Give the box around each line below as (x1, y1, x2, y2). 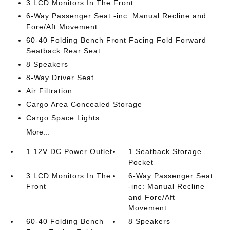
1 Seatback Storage (128, 147, 202, 156)
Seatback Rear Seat (26, 47, 101, 55)
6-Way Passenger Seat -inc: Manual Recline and (26, 12, 206, 20)
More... (26, 128, 49, 136)
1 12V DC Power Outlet (26, 147, 112, 156)
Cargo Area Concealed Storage (26, 100, 142, 108)
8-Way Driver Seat (26, 73, 94, 82)
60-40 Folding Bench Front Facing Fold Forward (26, 36, 206, 44)
